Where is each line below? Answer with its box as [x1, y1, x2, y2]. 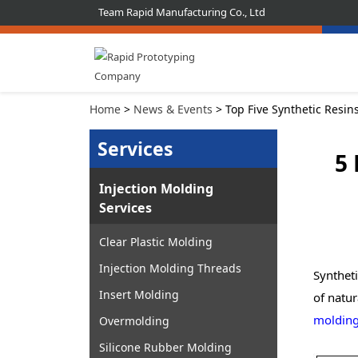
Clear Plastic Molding [99, 234, 213, 250]
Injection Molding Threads [99, 261, 241, 276]
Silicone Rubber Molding [99, 340, 232, 356]
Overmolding [99, 313, 169, 329]
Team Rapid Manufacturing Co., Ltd [98, 5, 266, 19]
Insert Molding [99, 287, 179, 303]
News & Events [133, 101, 213, 117]
